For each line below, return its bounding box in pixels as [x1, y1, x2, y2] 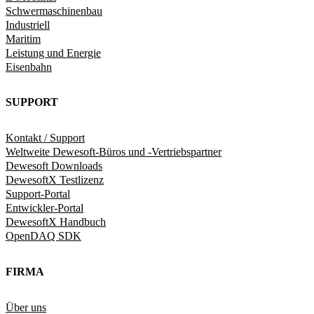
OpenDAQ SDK [6, 230, 81, 243]
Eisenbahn [6, 60, 52, 73]
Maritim [6, 32, 41, 45]
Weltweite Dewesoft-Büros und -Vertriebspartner [6, 146, 221, 158]
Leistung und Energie [6, 46, 101, 59]
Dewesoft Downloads [6, 160, 102, 172]
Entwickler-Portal [6, 202, 83, 214]
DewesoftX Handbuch [6, 216, 106, 228]
